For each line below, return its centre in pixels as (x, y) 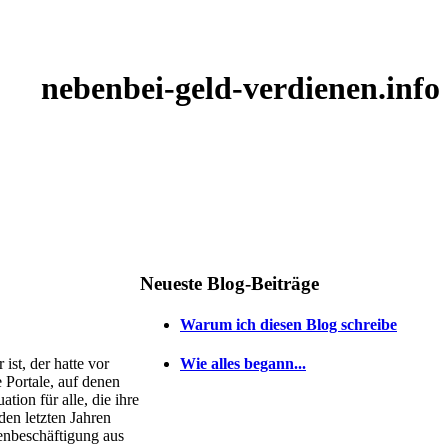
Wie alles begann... (243, 364)
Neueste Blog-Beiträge (229, 283)
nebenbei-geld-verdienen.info (240, 88)
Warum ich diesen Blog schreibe (288, 324)
